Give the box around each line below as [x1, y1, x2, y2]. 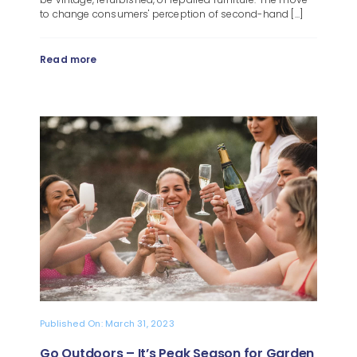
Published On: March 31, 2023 [39, 316, 175, 330]
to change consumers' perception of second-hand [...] [39, 7, 304, 21]
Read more [39, 53, 97, 66]
